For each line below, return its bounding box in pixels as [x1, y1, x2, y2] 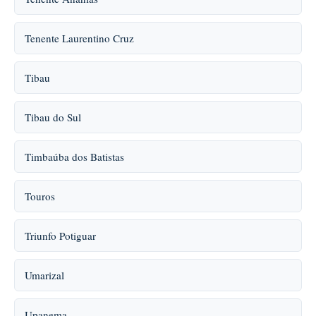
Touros [25, 189, 55, 203]
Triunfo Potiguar [25, 229, 96, 243]
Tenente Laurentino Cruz [25, 31, 134, 45]
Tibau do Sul [25, 110, 81, 124]
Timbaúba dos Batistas [25, 150, 124, 164]
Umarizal [25, 268, 64, 282]
